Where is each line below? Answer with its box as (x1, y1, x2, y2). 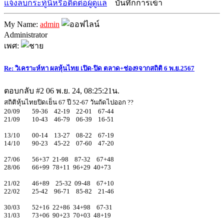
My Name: (4, 20, 40, 29)
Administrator (4, 30, 47, 39)
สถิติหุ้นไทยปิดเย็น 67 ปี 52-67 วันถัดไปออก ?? (4, 98, 133, 106)
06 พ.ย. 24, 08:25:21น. (46, 86, 119, 95)
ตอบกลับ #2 (4, 86, 46, 95)
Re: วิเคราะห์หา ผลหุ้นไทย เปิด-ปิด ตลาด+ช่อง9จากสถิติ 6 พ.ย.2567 (4, 64, 194, 72)
